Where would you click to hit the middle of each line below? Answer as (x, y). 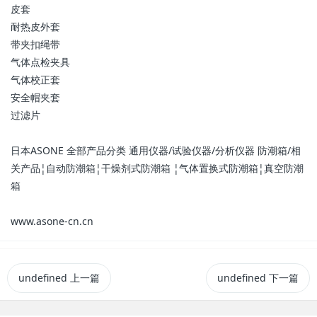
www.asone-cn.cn (52, 221)
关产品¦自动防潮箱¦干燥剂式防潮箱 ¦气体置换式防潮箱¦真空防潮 (157, 168)
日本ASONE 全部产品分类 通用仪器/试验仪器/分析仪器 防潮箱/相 (156, 150)
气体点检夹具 (40, 62)
